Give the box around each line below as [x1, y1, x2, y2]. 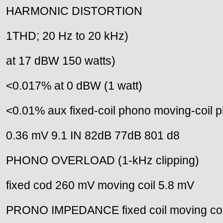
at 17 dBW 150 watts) [6, 54, 115, 67]
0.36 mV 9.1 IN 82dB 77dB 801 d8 [6, 128, 180, 142]
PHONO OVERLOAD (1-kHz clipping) [6, 153, 199, 167]
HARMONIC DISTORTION [6, 4, 142, 17]
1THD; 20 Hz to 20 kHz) [6, 29, 128, 42]
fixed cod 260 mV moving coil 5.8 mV [6, 178, 194, 192]
